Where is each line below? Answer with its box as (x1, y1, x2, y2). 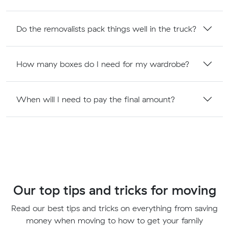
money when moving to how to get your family (26, 215, 203, 226)
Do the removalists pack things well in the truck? (16, 23, 197, 34)
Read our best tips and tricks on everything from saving (11, 203, 218, 214)
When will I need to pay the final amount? (16, 94, 175, 104)
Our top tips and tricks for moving (13, 182, 216, 198)
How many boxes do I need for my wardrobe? (16, 58, 190, 69)
